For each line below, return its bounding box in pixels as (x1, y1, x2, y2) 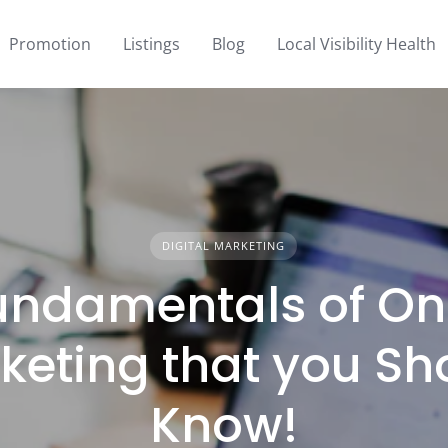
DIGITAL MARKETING (162, 238, 286, 253)
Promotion (9, 33, 91, 55)
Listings (123, 33, 180, 55)
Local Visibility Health (277, 33, 436, 55)
